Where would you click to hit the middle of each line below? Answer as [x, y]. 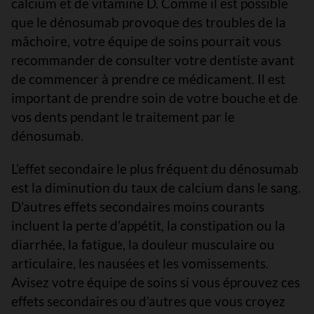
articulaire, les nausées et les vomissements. [140, 263]
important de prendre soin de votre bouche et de [155, 98]
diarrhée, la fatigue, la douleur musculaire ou [143, 244]
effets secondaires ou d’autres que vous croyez [148, 301]
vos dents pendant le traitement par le [123, 117]
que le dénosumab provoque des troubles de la [149, 22]
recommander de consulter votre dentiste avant [153, 60]
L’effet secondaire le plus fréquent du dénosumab [155, 169]
